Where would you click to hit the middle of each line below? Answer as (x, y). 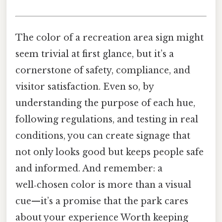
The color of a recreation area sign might (110, 38)
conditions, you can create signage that (103, 136)
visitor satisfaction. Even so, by (84, 87)
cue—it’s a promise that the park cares (102, 201)
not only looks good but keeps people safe (110, 152)
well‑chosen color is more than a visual (103, 185)
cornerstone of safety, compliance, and (103, 71)
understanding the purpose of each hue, (105, 103)
